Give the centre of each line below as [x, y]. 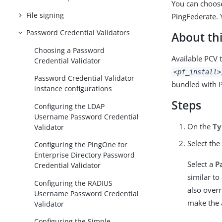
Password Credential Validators [78, 33]
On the [200, 126]
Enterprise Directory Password [85, 155]
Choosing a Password [70, 50]
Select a [201, 164]
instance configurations [73, 89]
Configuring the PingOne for [81, 145]
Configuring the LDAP [70, 106]
